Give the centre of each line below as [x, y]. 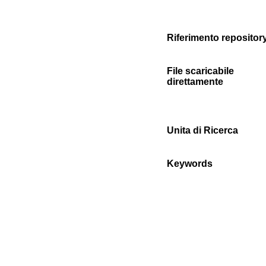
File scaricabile [200, 71]
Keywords [190, 164]
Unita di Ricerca [202, 130]
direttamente [195, 82]
